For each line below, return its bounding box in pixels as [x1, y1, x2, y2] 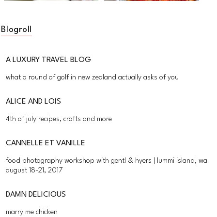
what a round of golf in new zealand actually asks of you [6, 74, 179, 82]
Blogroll [1, 26, 32, 34]
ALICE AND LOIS [11, 98, 62, 106]
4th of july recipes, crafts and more [6, 116, 112, 124]
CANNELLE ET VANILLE [11, 139, 86, 148]
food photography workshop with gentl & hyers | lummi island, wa [6, 157, 208, 165]
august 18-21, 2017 [6, 167, 63, 175]
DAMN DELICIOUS [10, 191, 66, 199]
